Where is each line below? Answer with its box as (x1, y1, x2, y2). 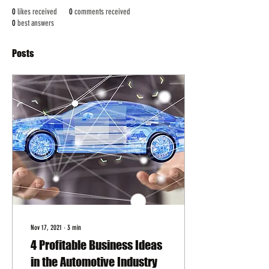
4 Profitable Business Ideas (31, 238, 162, 252)
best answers (17, 18, 54, 28)
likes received (17, 7, 57, 17)
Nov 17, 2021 (31, 223, 62, 232)
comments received (74, 7, 130, 17)
